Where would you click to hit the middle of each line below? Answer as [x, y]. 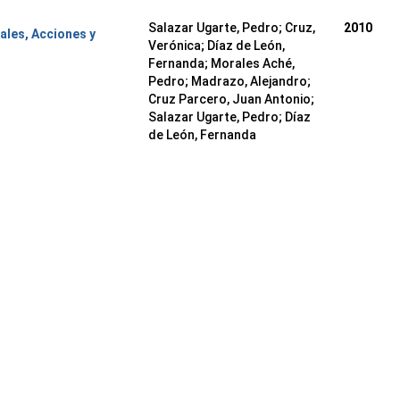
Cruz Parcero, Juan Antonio [229, 99]
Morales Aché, [252, 63]
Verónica [174, 46]
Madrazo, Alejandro [249, 81]
